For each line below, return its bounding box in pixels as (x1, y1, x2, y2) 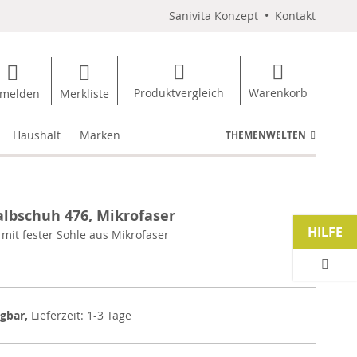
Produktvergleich (134, 85, 224, 100)
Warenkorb (249, 85, 308, 100)
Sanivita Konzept (169, 8, 258, 23)
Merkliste (60, 85, 109, 101)
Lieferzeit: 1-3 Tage (31, 308, 131, 323)
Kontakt (275, 8, 316, 23)
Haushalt (13, 127, 61, 143)
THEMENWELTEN (226, 128, 306, 142)
